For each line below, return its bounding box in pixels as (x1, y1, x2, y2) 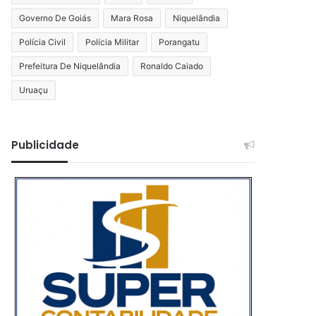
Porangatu (159, 36, 200, 47)
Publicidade (11, 137, 80, 152)
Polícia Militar (85, 36, 140, 47)
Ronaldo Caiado (140, 60, 204, 71)
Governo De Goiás (19, 12, 92, 23)
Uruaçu (19, 84, 49, 95)
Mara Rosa (111, 12, 154, 23)
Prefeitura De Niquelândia (19, 60, 121, 71)
